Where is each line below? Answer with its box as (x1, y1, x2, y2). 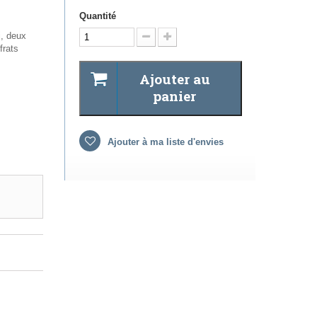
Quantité (79, 11, 116, 22)
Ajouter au (139, 70, 210, 88)
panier (153, 87, 196, 105)
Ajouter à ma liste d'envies (105, 137, 224, 148)
